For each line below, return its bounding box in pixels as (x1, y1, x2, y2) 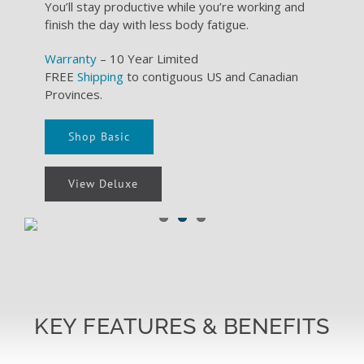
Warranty (44, 50, 97, 67)
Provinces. (44, 86, 102, 103)
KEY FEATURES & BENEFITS (34, 314, 330, 340)
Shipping (76, 68, 123, 85)
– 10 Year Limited (96, 50, 198, 67)
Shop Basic (67, 129, 130, 145)
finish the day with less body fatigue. (44, 16, 249, 33)
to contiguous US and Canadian (123, 68, 298, 85)
